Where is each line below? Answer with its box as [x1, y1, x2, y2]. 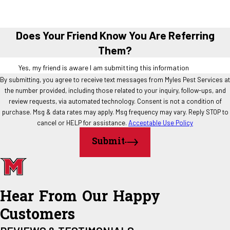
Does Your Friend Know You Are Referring [15, 28, 215, 42]
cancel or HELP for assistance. [37, 119, 128, 127]
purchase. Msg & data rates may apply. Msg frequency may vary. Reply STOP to [2, 108, 228, 117]
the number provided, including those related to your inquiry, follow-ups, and [4, 86, 226, 95]
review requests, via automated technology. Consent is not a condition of [8, 97, 137, 106]
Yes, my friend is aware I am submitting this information [18, 63, 189, 72]
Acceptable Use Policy [128, 119, 193, 127]
